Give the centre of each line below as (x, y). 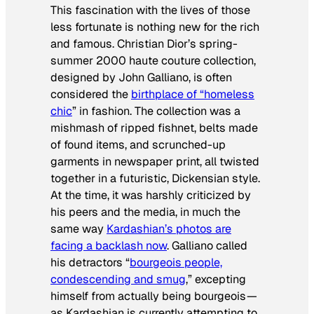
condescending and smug (118, 280)
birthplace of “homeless (193, 95)
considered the (91, 95)
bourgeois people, (176, 263)
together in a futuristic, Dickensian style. (155, 179)
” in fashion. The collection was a (156, 111)
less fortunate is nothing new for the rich (155, 27)
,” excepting (216, 280)
